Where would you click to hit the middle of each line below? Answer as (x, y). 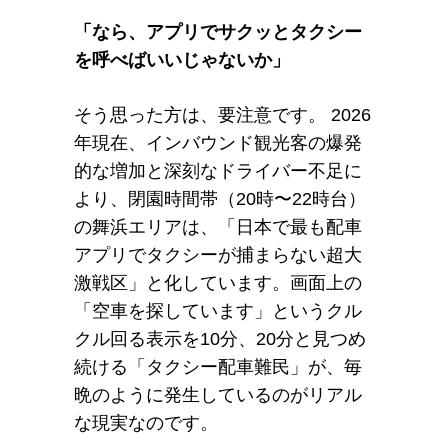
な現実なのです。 (146, 423)
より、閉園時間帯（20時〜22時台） (220, 199)
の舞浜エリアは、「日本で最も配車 (218, 227)
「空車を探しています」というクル (218, 311)
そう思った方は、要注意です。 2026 (222, 115)
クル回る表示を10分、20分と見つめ (220, 339)
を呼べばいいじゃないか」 (182, 60)
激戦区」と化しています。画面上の (218, 283)
